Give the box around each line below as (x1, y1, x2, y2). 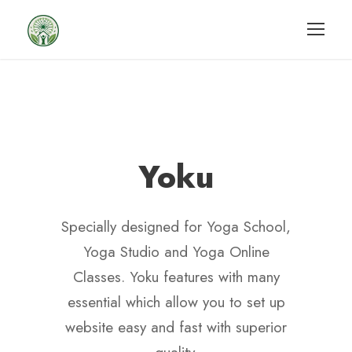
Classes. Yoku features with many (72, 266, 280, 288)
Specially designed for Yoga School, (61, 216, 291, 237)
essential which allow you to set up (67, 291, 285, 313)
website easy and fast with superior (65, 317, 287, 338)
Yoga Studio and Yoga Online (82, 241, 269, 262)
